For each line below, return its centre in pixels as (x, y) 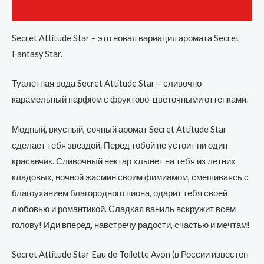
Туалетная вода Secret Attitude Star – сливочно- (108, 84)
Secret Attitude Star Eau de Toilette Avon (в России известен (130, 254)
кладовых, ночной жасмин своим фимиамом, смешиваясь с (130, 177)
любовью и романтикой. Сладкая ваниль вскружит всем (124, 209)
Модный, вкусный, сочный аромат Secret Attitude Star (119, 129)
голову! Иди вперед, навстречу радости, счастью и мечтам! (131, 225)
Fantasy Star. (37, 54)
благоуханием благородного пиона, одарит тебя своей (120, 193)
